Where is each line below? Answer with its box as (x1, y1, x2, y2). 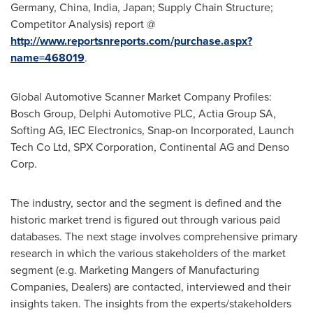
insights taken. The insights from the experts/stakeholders (10, 296, 291, 312)
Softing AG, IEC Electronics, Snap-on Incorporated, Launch (10, 122, 294, 138)
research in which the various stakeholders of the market (10, 245, 286, 261)
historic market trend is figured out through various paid (10, 212, 280, 228)
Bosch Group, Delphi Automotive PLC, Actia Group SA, (10, 105, 276, 122)
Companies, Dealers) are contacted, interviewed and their (10, 279, 291, 295)
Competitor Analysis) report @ (10, 16, 156, 32)
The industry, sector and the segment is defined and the (10, 195, 282, 211)
